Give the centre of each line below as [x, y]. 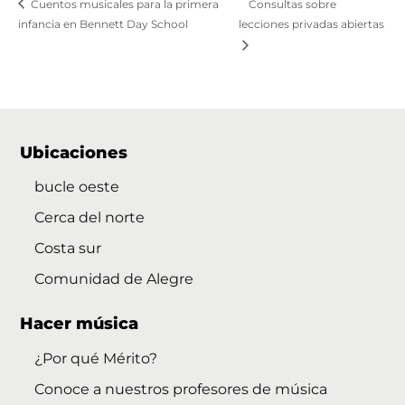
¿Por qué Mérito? [96, 359]
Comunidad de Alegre [114, 279]
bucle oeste [77, 187]
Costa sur [68, 249]
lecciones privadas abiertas [311, 24]
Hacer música [80, 324]
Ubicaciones [74, 152]
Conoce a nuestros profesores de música [181, 390]
